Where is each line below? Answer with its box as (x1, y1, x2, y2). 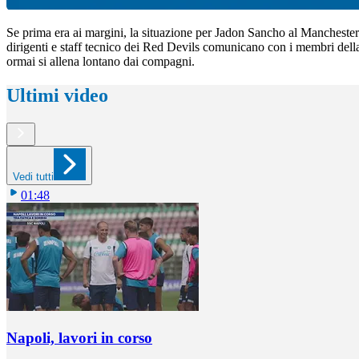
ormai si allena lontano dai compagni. (6, 54, 198, 69)
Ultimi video (6, 85, 108, 107)
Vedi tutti (13, 170, 54, 183)
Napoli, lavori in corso (6, 329, 152, 346)
